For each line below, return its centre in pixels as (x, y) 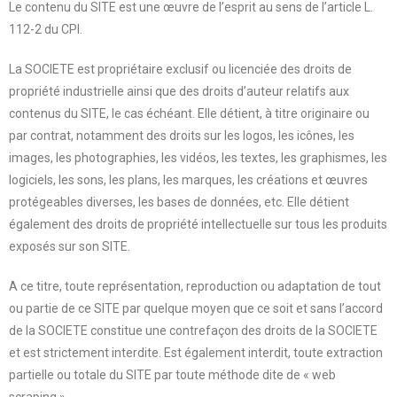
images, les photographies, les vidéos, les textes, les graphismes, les (198, 157)
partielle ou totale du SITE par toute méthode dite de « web (172, 374)
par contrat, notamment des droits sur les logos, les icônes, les (182, 135)
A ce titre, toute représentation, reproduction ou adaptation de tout (195, 286)
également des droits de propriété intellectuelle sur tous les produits (198, 224)
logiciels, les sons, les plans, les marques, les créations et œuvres (188, 179)
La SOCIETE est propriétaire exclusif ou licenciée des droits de (180, 69)
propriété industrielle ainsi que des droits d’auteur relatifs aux (179, 91)
